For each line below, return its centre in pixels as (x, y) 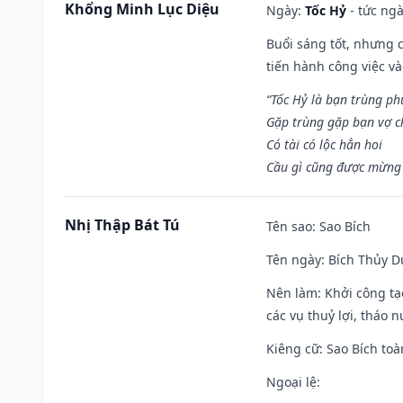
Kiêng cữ (293, 348)
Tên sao (289, 226)
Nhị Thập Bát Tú (122, 224)
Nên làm (292, 292)
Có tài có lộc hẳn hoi (324, 144)
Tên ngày (294, 259)
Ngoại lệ (291, 381)
